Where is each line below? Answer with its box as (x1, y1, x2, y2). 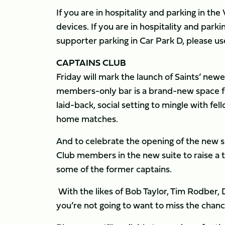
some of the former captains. (56, 162, 174, 176)
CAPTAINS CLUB (56, 56, 126, 69)
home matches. (56, 112, 118, 126)
